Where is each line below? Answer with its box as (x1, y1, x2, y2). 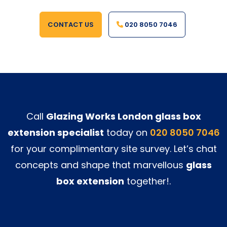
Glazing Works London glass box (46, 109, 201, 123)
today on (103, 126, 150, 139)
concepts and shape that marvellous (15, 158, 186, 171)
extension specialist (7, 126, 104, 139)
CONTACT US (48, 19, 94, 29)
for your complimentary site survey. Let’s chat (10, 142, 217, 155)
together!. (124, 174, 171, 187)
